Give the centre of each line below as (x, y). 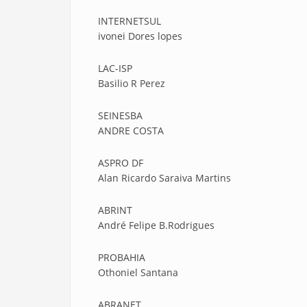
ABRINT (115, 210)
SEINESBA (120, 115)
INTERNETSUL (130, 21)
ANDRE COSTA (131, 131)
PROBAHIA (122, 257)
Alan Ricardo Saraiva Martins (164, 178)
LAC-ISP (115, 68)
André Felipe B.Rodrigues (156, 225)
